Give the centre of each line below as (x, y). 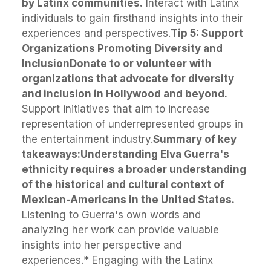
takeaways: (51, 155)
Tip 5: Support (207, 34)
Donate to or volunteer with (141, 64)
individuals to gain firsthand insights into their (132, 18)
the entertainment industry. (87, 139)
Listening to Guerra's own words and (111, 215)
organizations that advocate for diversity (128, 79)
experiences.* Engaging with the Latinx (117, 260)
